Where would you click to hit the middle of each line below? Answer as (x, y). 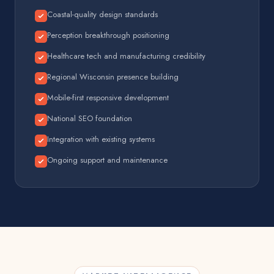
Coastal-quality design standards (102, 14)
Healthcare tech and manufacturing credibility (126, 56)
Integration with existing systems (101, 139)
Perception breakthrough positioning (108, 35)
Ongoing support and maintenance (107, 160)
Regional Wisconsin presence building (113, 77)
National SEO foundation (90, 118)
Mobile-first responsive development (108, 98)
